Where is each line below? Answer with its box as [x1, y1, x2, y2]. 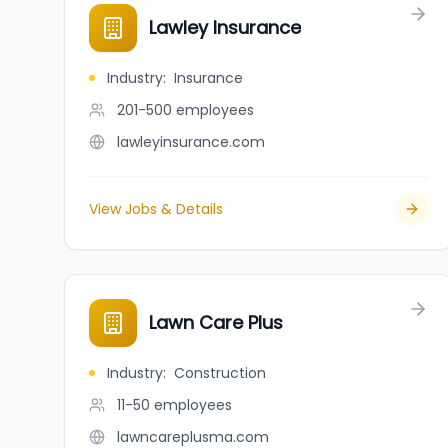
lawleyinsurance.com [117, 132, 265, 152]
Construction [174, 363, 266, 383]
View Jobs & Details [89, 199, 223, 219]
